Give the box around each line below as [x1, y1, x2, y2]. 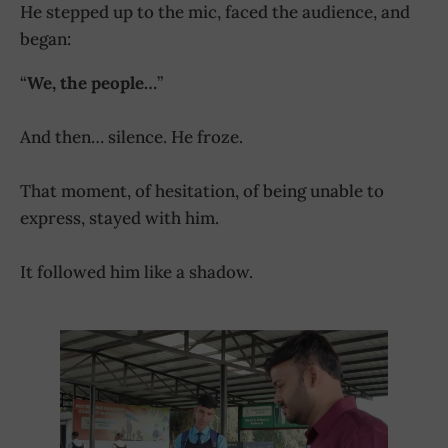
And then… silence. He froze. [20, 125, 243, 148]
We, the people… [27, 71, 157, 94]
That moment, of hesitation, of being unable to [20, 179, 384, 202]
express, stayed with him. [20, 206, 219, 229]
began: [20, 27, 71, 50]
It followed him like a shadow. [20, 260, 253, 283]
